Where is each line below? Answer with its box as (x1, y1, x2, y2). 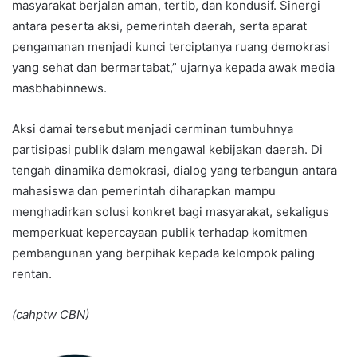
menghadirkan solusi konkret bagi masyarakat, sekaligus (12, 204, 329, 220)
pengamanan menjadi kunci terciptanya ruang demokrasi (12, 39, 330, 55)
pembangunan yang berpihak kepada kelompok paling (12, 245, 315, 261)
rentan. (12, 266, 52, 282)
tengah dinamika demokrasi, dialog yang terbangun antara (12, 163, 337, 178)
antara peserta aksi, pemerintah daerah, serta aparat (12, 18, 307, 34)
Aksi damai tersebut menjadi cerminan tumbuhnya (12, 121, 293, 137)
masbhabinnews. (12, 80, 107, 96)
